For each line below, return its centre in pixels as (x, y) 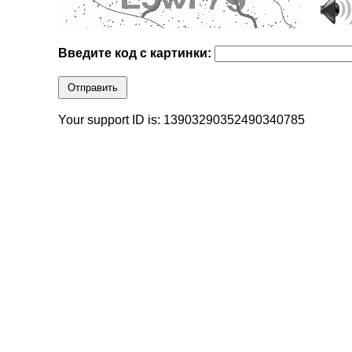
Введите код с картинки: (137, 53)
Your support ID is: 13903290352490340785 (182, 120)
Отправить (93, 88)
